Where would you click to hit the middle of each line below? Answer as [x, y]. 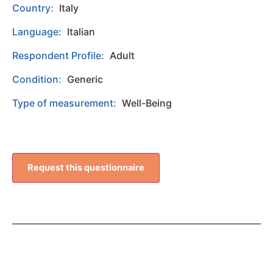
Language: [38, 32]
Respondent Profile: [59, 56]
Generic [85, 80]
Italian [81, 32]
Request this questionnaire [86, 167]
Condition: [38, 80]
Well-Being [147, 103]
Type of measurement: [66, 103]
